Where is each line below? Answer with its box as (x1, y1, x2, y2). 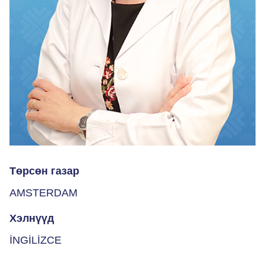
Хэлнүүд (9, 212, 54, 225)
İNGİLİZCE (9, 234, 62, 247)
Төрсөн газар (9, 165, 79, 177)
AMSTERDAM (9, 187, 77, 199)
